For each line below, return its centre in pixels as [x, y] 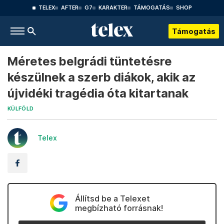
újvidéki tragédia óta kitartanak [98, 93]
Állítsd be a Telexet [112, 198]
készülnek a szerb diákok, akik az [102, 77]
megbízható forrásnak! [119, 208]
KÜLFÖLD [21, 109]
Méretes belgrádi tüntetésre [90, 61]
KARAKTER [113, 8]
